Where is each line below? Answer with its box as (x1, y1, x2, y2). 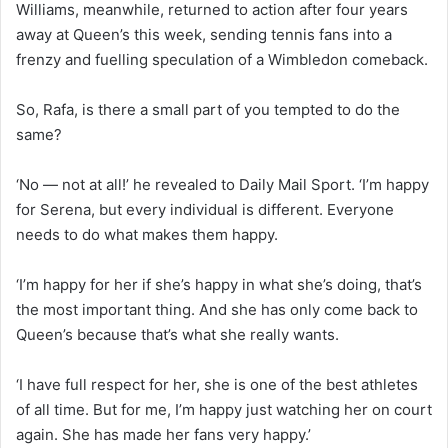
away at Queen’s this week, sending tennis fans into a (16, 25, 392, 45)
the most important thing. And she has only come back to (16, 300, 418, 320)
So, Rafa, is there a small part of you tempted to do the (16, 100, 400, 120)
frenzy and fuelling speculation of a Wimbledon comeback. (16, 50, 428, 70)
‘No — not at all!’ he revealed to (16, 175, 239, 195)
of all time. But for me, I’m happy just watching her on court (16, 400, 432, 420)
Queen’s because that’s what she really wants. (16, 325, 339, 345)
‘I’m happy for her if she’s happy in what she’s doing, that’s (16, 275, 422, 295)
